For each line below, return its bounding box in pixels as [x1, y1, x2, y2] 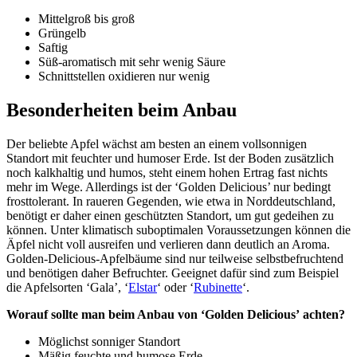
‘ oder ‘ [157, 280, 194, 295]
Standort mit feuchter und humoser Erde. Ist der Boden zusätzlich [6, 151, 334, 166]
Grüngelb [38, 26, 86, 41]
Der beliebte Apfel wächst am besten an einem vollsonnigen [6, 137, 307, 151]
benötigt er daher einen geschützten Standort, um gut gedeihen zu [6, 209, 334, 223]
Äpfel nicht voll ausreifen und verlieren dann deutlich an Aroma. [6, 237, 330, 252]
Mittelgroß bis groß [38, 12, 135, 26]
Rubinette [194, 280, 242, 295]
